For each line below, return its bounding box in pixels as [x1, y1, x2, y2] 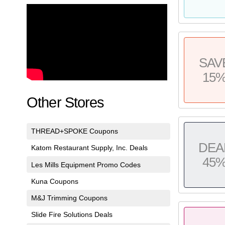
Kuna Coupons [31, 177, 78, 185]
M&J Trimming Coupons [31, 194, 107, 202]
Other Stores [27, 94, 104, 110]
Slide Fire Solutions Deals [31, 210, 113, 219]
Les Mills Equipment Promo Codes [31, 160, 141, 169]
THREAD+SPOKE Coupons [31, 127, 118, 136]
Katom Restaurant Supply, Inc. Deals [31, 144, 148, 152]
